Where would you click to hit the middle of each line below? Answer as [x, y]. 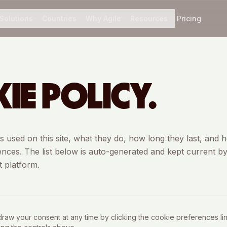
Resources [149, 18]
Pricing [189, 18]
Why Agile [104, 18]
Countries [60, 18]
